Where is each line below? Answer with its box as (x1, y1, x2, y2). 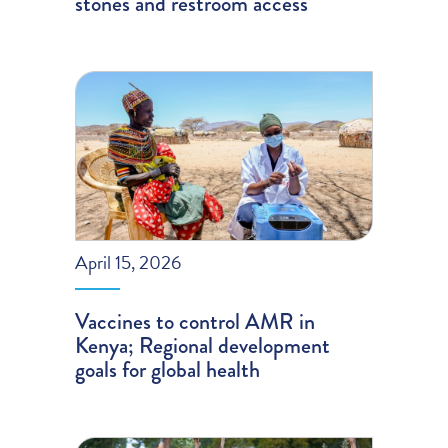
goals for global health (75, 352, 261, 386)
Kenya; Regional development (75, 328, 331, 362)
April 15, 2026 (75, 247, 182, 277)
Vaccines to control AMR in (75, 304, 316, 338)
